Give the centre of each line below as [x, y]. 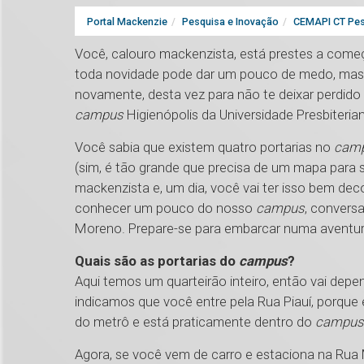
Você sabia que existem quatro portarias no [204, 147]
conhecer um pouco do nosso [165, 208]
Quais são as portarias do [157, 261]
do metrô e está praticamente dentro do [195, 322]
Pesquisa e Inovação [230, 22]
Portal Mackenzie [127, 22]
